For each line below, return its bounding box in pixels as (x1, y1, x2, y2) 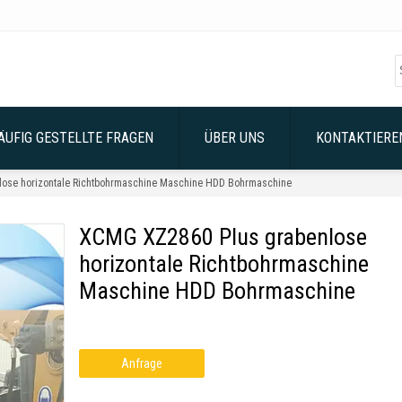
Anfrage (120, 356, 162, 371)
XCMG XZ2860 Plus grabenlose (78, 223, 367, 250)
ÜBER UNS (205, 129, 265, 146)
